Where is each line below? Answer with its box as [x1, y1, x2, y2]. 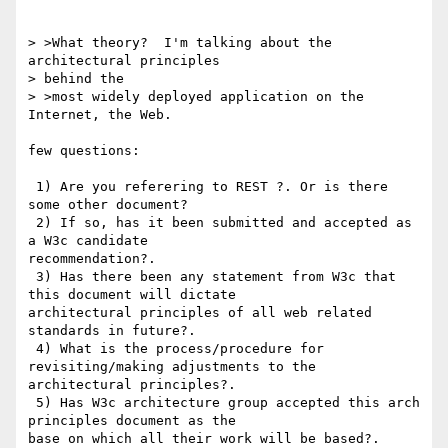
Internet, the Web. [28, 107, 188, 123]
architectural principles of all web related [28, 305, 372, 321]
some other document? [28, 197, 188, 213]
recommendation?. [28, 251, 156, 267]
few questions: [28, 143, 140, 159]
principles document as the [28, 413, 236, 429]
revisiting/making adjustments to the [28, 359, 316, 375]
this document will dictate [28, 287, 236, 303]
